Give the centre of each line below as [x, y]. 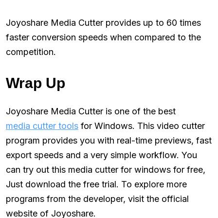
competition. [31, 52]
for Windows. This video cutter [142, 126]
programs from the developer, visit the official [97, 199]
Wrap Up [36, 83]
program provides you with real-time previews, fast [109, 140]
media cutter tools [42, 126]
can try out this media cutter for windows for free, [106, 169]
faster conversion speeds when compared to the [103, 37]
